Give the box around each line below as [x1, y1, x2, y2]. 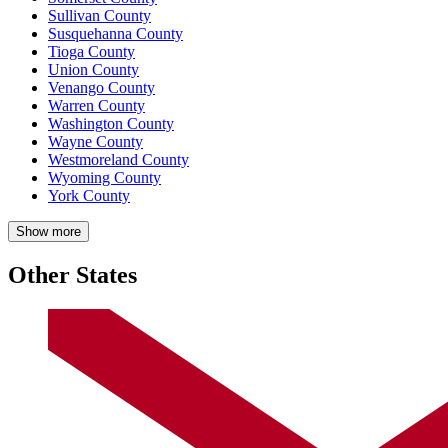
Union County [48, 60, 139, 78]
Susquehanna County [48, 24, 183, 42]
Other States [8, 261, 137, 288]
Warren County [48, 96, 145, 114]
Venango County [48, 78, 155, 96]
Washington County [48, 114, 174, 132]
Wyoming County [48, 168, 161, 186]
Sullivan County [48, 6, 151, 24]
